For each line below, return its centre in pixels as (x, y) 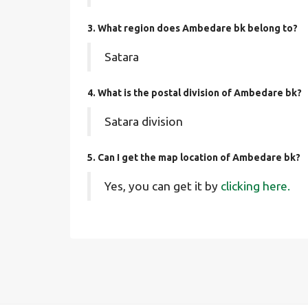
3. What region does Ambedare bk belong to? (192, 28)
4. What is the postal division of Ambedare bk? (195, 93)
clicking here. (255, 186)
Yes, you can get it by (163, 186)
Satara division (144, 121)
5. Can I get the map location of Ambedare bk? (194, 157)
